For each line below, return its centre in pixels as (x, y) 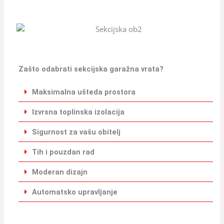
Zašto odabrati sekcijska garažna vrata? (91, 69)
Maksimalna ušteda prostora (83, 92)
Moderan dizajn (59, 172)
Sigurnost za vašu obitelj (76, 132)
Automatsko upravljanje (74, 192)
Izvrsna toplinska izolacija (78, 112)
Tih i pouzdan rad (63, 152)
